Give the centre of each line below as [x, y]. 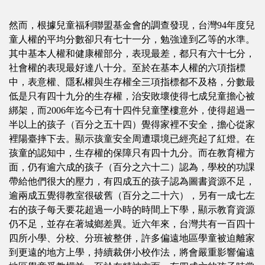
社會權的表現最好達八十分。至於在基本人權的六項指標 [127, 68]
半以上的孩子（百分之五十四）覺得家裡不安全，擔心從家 [132, 125]
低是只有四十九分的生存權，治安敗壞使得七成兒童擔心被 [132, 96]
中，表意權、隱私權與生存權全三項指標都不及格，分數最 [132, 82]
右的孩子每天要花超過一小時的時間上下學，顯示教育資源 [132, 210]
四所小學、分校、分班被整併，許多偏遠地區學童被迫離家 [132, 238]
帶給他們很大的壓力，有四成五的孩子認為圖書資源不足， [132, 181]
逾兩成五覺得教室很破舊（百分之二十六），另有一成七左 [132, 195]
